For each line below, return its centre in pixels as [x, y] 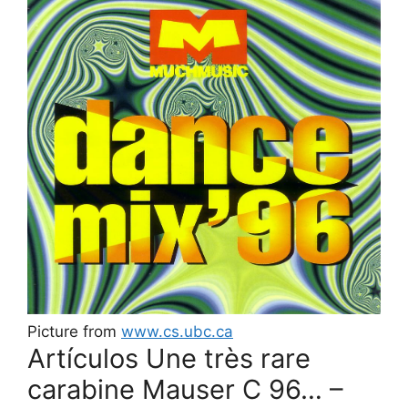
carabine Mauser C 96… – [185, 389]
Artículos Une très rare [169, 358]
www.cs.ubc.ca [177, 331]
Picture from [74, 331]
